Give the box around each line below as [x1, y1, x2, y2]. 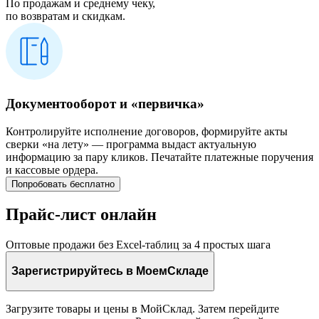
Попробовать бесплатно [11, 178, 115, 189]
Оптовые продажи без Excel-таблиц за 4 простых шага [6, 239, 271, 251]
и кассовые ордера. [6, 163, 98, 176]
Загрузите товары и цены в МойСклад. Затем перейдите [6, 302, 279, 315]
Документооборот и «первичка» [6, 95, 204, 111]
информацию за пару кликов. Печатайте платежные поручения [6, 150, 313, 163]
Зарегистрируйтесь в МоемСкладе [11, 264, 209, 277]
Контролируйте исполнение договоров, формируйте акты [6, 125, 288, 137]
